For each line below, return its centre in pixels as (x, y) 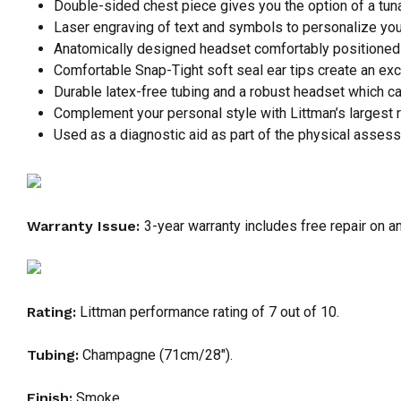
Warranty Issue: (85, 226)
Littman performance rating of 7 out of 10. (208, 312)
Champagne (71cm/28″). (156, 355)
